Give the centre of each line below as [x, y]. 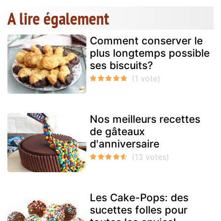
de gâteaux [117, 132]
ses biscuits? [121, 66]
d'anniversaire [125, 144]
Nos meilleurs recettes [145, 119]
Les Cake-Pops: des [139, 198]
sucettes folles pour [139, 210]
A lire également [58, 18]
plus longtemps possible [150, 53]
